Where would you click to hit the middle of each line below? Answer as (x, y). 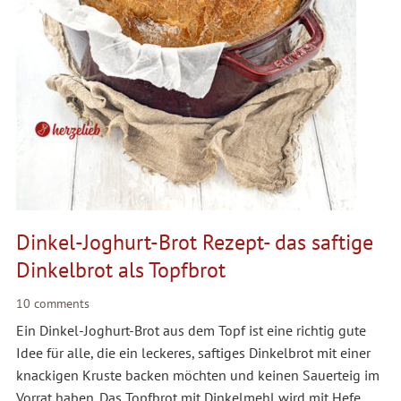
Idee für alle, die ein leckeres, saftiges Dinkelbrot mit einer (193, 353)
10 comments (52, 304)
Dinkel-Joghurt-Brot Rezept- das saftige (194, 243)
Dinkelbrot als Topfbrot (120, 270)
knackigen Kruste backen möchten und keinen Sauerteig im (197, 375)
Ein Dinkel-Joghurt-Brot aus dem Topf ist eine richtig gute (191, 331)
